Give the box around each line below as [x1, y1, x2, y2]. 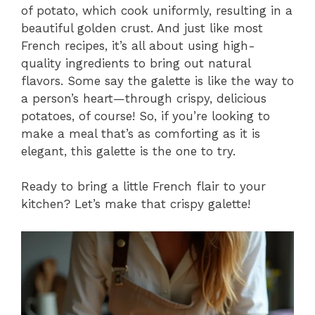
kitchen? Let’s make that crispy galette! [21, 197, 250, 212]
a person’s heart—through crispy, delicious [21, 91, 266, 105]
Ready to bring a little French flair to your [21, 179, 266, 194]
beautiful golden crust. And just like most [21, 20, 263, 35]
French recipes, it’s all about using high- [21, 38, 255, 53]
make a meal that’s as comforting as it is [21, 126, 260, 141]
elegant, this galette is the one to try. [21, 143, 236, 158]
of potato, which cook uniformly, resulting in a [21, 3, 292, 18]
